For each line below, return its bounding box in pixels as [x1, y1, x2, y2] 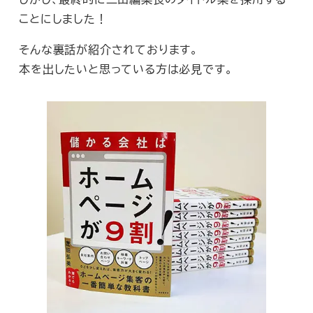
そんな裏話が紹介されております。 [19, 41, 198, 58]
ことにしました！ [19, 10, 108, 27]
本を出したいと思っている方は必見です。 [19, 61, 233, 78]
